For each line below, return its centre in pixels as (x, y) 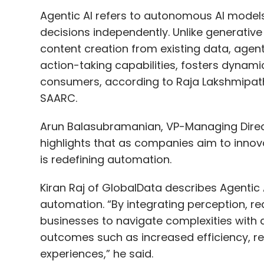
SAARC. (58, 98)
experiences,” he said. (96, 254)
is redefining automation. (105, 160)
